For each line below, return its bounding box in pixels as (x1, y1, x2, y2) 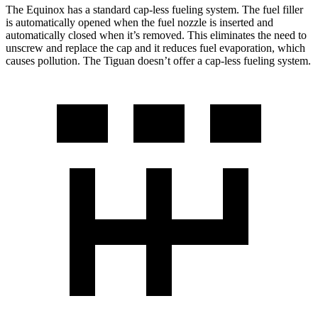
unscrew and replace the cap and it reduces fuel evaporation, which (6, 42, 305, 55)
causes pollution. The (6, 55, 104, 67)
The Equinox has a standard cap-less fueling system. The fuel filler (6, 4, 303, 16)
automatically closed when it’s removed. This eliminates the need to (6, 29, 307, 42)
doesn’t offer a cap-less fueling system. (135, 55, 311, 67)
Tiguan (104, 55, 135, 67)
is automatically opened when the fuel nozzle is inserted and (6, 16, 273, 29)
